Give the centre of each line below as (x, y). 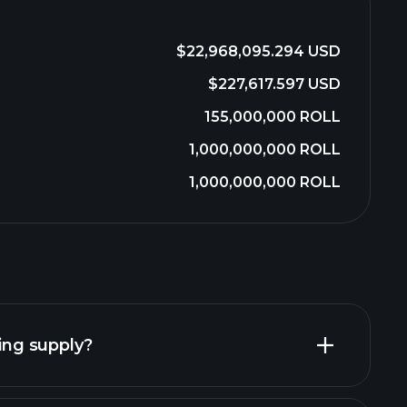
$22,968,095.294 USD (258, 51)
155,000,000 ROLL (273, 117)
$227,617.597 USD (274, 84)
